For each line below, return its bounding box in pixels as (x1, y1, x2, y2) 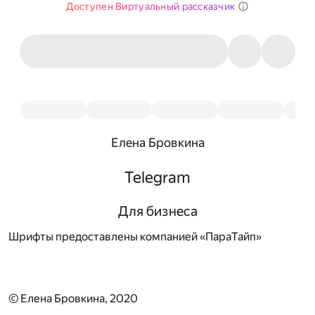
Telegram (124, 168, 191, 187)
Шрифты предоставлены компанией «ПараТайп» (8, 229, 262, 243)
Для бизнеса (117, 202, 198, 219)
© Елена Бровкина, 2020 (8, 291, 138, 305)
